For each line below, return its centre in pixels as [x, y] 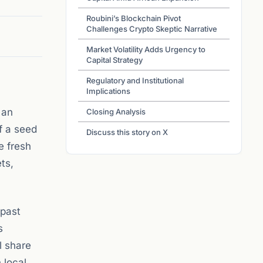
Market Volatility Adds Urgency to [146, 49]
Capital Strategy [114, 60]
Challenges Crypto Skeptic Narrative [152, 29]
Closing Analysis [116, 112]
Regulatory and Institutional [135, 80]
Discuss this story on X [127, 132]
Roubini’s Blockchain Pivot [134, 18]
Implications [108, 91]
